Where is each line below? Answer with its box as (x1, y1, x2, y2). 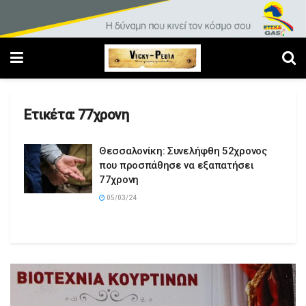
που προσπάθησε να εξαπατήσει (99, 159, 254, 172)
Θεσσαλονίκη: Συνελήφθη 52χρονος (99, 145, 267, 158)
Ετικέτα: (24, 107, 79, 124)
